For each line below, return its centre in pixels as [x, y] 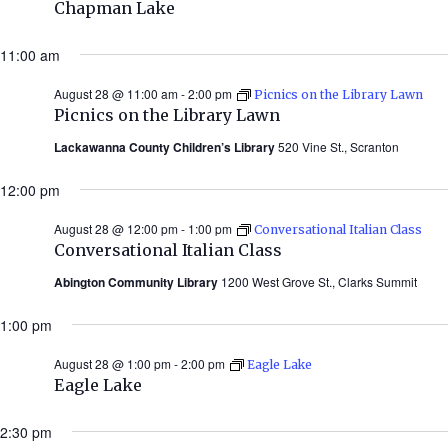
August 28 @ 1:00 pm [112, 363]
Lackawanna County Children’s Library [166, 146]
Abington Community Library [137, 281]
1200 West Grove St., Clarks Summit [319, 281]
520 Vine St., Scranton [338, 146]
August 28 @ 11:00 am [116, 93]
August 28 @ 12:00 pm [116, 228]
